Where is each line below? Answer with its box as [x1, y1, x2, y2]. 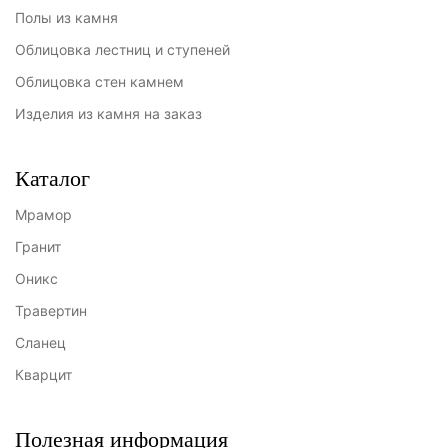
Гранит [15, 238, 61, 255]
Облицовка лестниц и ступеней [15, 41, 230, 58]
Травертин [15, 302, 87, 319]
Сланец [15, 334, 66, 351]
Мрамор [15, 206, 72, 223]
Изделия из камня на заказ [15, 105, 202, 122]
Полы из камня [15, 9, 118, 26]
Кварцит [15, 366, 72, 383]
